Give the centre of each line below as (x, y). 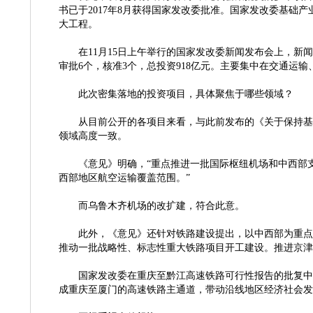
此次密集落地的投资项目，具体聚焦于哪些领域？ (186, 94)
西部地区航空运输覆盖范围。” (124, 178)
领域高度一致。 (93, 136)
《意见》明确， (112, 164)
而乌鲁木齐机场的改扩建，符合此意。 (161, 206)
